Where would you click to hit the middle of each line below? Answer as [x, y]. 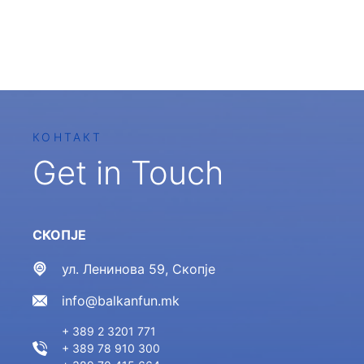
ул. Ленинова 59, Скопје [139, 269]
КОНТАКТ [67, 137]
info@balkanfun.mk [121, 301]
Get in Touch [128, 173]
